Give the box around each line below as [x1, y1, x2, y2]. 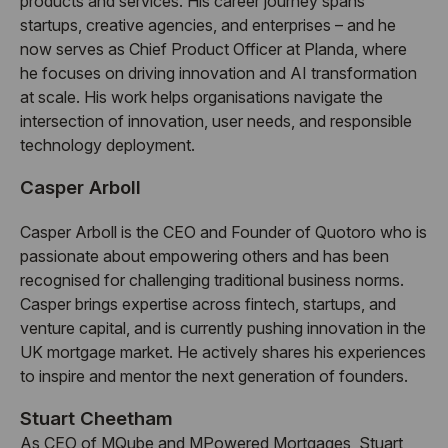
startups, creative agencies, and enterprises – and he [20, 15, 396, 36]
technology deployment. [20, 135, 195, 156]
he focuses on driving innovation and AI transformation [20, 63, 417, 84]
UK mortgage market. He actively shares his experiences [20, 341, 426, 362]
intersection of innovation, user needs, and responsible [20, 111, 412, 132]
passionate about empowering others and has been [20, 245, 389, 266]
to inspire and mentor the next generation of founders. [20, 365, 408, 386]
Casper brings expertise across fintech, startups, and [20, 293, 396, 314]
